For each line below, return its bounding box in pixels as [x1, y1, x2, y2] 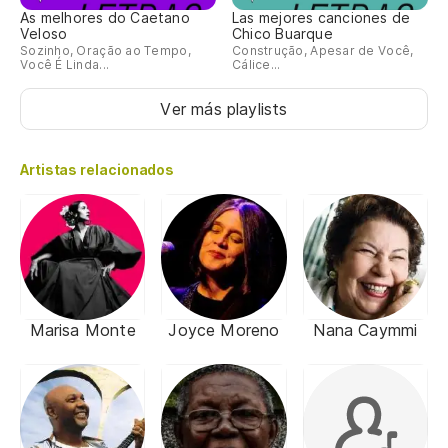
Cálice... [232, 57, 281, 73]
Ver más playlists [160, 99, 288, 120]
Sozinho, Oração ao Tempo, [20, 43, 191, 59]
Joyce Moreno [168, 319, 280, 340]
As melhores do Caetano [20, 9, 190, 27]
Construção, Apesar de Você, [232, 43, 414, 59]
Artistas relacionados [20, 161, 175, 179]
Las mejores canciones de [232, 9, 411, 27]
